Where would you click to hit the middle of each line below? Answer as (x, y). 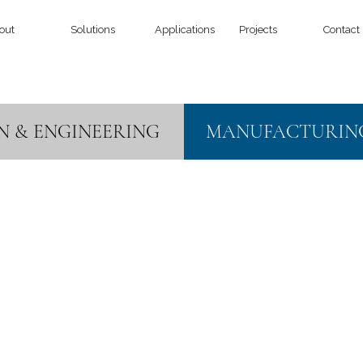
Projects (258, 30)
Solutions (92, 30)
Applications (184, 30)
